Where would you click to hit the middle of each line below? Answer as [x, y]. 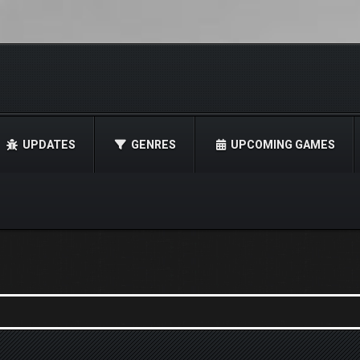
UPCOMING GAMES [282, 145]
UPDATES [49, 145]
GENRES [154, 145]
